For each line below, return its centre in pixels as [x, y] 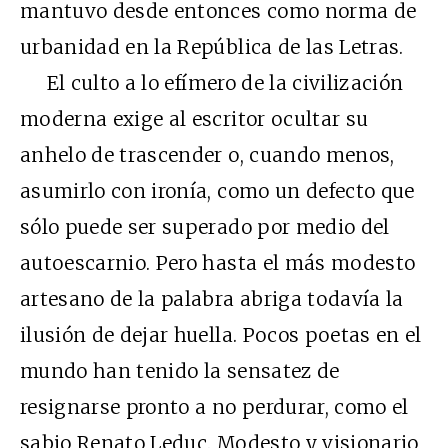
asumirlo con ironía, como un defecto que [217, 190]
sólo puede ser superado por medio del [205, 226]
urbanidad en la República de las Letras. [212, 46]
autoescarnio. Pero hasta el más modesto [218, 262]
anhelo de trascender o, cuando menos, [207, 154]
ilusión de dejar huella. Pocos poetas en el [221, 334]
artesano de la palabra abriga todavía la [212, 298]
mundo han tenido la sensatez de [180, 370]
